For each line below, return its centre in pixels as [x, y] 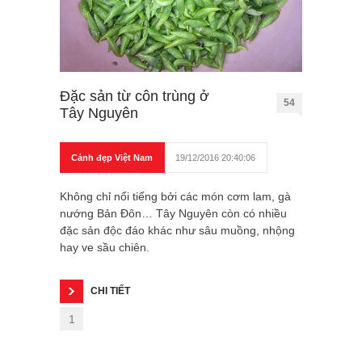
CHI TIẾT [110, 290]
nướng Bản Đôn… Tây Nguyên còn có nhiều [173, 213]
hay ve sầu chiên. [105, 247]
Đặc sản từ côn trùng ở [135, 96]
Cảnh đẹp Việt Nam [112, 157]
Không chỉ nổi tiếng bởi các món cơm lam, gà [175, 196]
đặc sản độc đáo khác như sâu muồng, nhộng [177, 230]
